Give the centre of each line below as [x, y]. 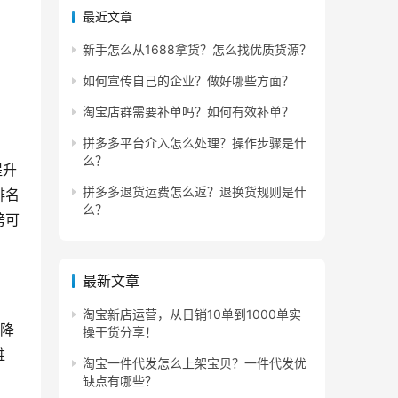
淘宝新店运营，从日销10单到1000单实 [192, 314]
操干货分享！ [120, 332]
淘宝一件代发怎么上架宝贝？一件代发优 [195, 363]
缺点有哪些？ [120, 381]
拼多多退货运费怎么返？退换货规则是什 [195, 191]
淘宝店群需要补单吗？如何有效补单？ [188, 111]
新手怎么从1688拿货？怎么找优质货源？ [197, 49]
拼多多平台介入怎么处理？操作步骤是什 [195, 143]
